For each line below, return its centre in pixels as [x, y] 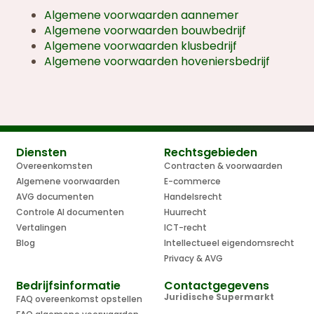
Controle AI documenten [70, 212]
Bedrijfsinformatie [69, 286]
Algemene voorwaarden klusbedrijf [141, 46]
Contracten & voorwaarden [223, 166]
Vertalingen [42, 228]
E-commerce [192, 182]
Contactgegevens [217, 286]
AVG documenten [55, 197]
